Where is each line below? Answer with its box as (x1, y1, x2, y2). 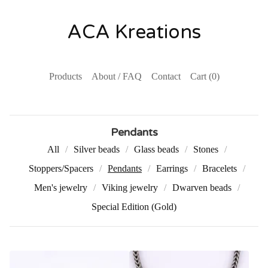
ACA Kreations (67, 21, 201, 44)
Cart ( (190, 71, 212, 81)
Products (48, 71, 82, 81)
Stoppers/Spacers (29, 163, 93, 173)
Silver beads (74, 144, 120, 154)
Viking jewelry (102, 182, 158, 193)
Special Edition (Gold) (92, 202, 176, 212)
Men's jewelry (34, 182, 87, 193)
